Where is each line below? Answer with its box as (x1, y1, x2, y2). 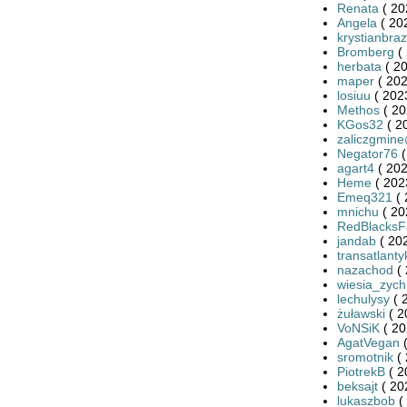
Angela (336, 15, 377, 30)
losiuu (336, 87, 371, 103)
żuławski (336, 305, 385, 321)
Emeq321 (336, 189, 392, 204)
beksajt (336, 378, 378, 393)
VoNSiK (336, 320, 380, 335)
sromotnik (336, 349, 393, 364)
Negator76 (336, 145, 398, 161)
